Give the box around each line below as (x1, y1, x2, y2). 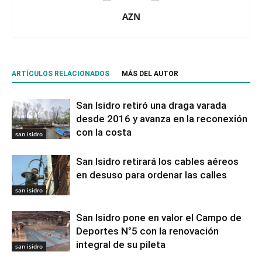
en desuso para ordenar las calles (76, 168, 227, 181)
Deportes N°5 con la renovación (76, 225, 219, 237)
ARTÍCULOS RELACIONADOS (12, 69, 109, 78)
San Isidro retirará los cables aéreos (76, 155, 239, 167)
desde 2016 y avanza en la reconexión (76, 112, 247, 125)
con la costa (76, 126, 132, 138)
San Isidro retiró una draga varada (76, 99, 226, 111)
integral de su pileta (76, 238, 166, 250)
